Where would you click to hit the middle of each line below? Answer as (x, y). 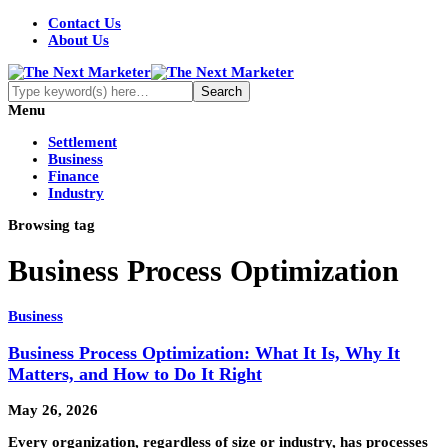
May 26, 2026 (53, 410)
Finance (73, 176)
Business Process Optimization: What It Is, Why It (204, 352)
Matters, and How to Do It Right (135, 373)
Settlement (82, 142)
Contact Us (84, 23)
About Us (78, 40)
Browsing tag (51, 225)
